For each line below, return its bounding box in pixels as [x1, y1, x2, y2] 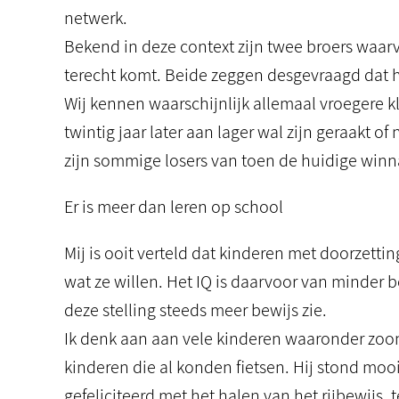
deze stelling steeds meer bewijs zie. [64, 298, 327, 322]
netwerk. [64, 6, 127, 29]
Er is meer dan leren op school [64, 195, 283, 218]
